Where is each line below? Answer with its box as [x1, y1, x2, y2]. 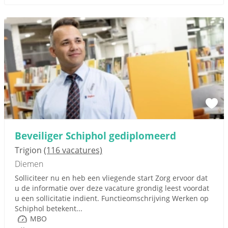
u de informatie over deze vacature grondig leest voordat [15, 183, 209, 193]
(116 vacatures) [44, 145, 102, 156]
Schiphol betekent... [15, 204, 82, 213]
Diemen [15, 158, 43, 169]
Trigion [15, 145, 44, 156]
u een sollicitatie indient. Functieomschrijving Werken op [15, 193, 209, 203]
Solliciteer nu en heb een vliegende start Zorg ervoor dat [15, 173, 208, 183]
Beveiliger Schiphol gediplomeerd [15, 129, 176, 142]
